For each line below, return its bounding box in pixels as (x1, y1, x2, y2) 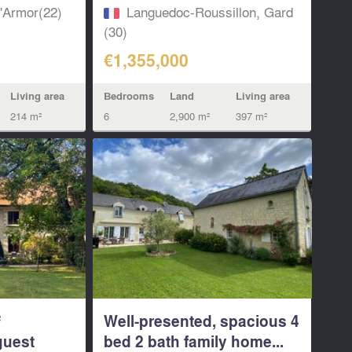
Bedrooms (104, 89, 155, 104)
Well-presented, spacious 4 (104, 309, 300, 332)
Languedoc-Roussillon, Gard (126, 2, 294, 22)
